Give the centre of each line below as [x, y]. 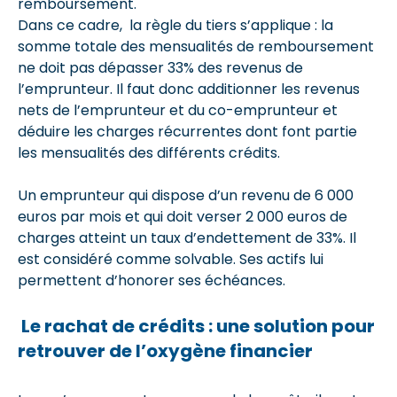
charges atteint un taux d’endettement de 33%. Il [187, 238]
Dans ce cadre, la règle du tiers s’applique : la [175, 25]
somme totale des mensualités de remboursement [196, 47]
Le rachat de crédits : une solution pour [198, 326]
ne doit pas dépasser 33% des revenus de [160, 68]
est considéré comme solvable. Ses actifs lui [171, 259]
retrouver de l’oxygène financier [165, 351]
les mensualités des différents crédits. [149, 153]
